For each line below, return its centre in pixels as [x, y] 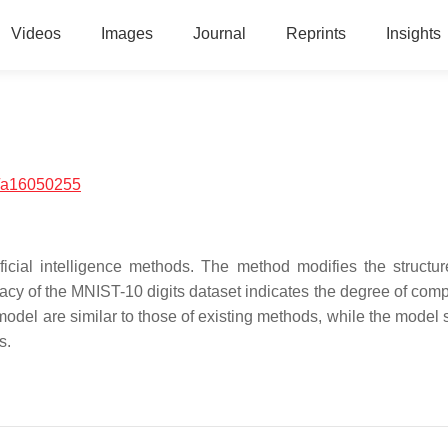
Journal [219, 33]
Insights [413, 33]
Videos [35, 33]
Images [126, 33]
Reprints [315, 33]
